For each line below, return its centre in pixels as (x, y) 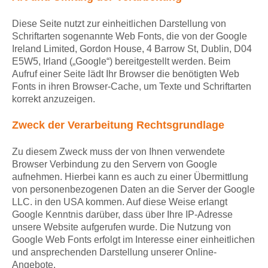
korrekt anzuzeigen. (54, 99)
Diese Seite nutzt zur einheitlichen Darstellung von (119, 24)
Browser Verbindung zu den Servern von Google (115, 165)
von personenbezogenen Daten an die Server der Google (133, 190)
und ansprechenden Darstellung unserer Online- (114, 252)
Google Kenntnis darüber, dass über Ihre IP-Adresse (122, 215)
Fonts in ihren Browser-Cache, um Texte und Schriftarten (132, 87)
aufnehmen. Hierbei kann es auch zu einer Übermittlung (130, 177)
